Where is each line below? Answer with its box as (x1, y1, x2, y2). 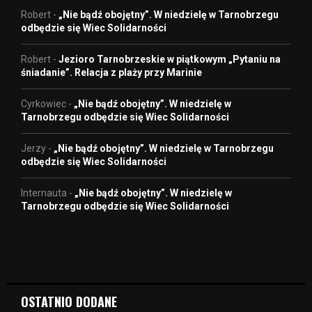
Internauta (21, 187, 67, 198)
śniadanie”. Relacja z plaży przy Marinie (21, 66, 202, 78)
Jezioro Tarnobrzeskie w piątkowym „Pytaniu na (58, 53, 281, 65)
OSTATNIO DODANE (21, 292, 117, 311)
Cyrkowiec (21, 97, 66, 109)
